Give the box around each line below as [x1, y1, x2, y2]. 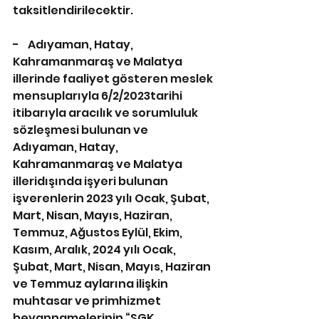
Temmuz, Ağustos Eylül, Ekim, [13, 224, 184, 241]
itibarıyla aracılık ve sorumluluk [13, 105, 200, 121]
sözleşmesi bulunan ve [13, 122, 150, 138]
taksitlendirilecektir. [13, 2, 133, 19]
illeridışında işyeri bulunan [13, 173, 170, 189]
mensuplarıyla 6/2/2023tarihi [13, 88, 184, 104]
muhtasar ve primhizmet [13, 293, 163, 309]
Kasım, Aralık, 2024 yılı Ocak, [13, 241, 178, 258]
